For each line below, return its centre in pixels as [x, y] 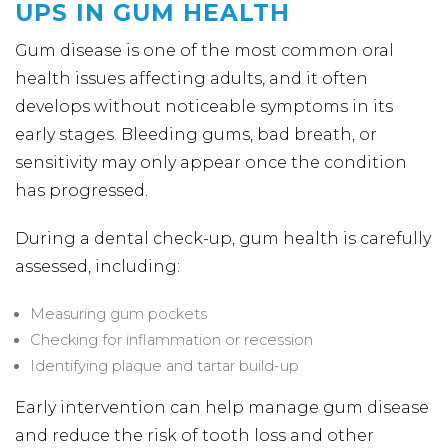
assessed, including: [97, 266]
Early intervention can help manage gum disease [222, 407]
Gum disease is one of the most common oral [204, 50]
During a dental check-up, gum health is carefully [223, 238]
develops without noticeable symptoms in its [204, 106]
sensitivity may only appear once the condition [211, 162]
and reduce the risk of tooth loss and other [194, 435]
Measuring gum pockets [118, 314]
